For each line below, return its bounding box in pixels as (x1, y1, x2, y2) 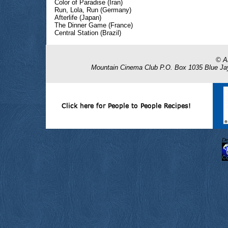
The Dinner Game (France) (54, 21, 133, 29)
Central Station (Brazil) (54, 29, 121, 37)
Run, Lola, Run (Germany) (54, 6, 131, 14)
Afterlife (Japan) (54, 14, 101, 21)
